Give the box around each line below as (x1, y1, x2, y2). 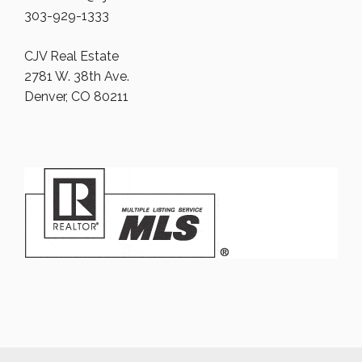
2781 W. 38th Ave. (24, 69, 129, 84)
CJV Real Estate (24, 48, 119, 64)
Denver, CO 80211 (24, 89, 128, 104)
